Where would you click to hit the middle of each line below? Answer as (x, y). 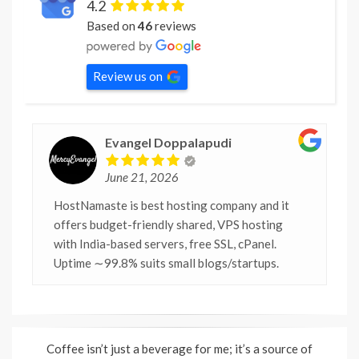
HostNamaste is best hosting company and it (171, 205)
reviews (174, 25)
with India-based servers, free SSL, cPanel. (165, 243)
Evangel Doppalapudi (168, 142)
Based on (112, 25)
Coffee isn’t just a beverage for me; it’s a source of (179, 348)
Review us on (128, 76)
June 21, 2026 (142, 177)
